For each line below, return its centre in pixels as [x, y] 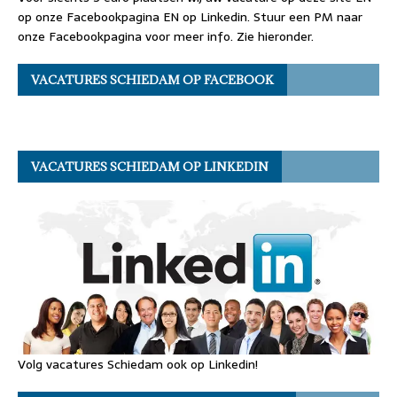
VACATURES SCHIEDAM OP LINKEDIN [150, 166]
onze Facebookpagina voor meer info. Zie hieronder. [166, 36]
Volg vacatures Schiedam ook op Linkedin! [138, 365]
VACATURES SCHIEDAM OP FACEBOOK [152, 79]
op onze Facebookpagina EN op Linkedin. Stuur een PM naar [190, 16]
